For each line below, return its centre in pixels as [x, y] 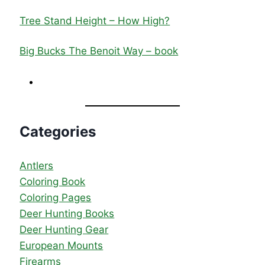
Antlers [37, 165]
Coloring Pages [56, 197]
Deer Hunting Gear [64, 229]
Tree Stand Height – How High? [95, 20]
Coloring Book [53, 181]
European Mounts [62, 245]
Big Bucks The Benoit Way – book [99, 51]
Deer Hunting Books [67, 213]
